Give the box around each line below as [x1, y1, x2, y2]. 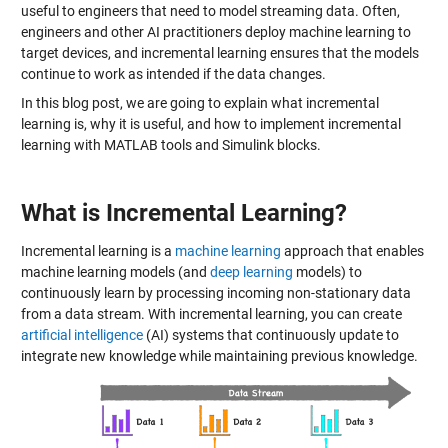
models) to [292, 263, 362, 280]
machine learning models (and [20, 263, 210, 280]
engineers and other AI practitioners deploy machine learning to [20, 23, 411, 40]
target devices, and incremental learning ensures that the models [20, 44, 419, 61]
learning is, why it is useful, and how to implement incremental [20, 116, 401, 133]
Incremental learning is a [20, 242, 175, 259]
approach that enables [280, 242, 424, 259]
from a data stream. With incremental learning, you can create [20, 305, 402, 322]
